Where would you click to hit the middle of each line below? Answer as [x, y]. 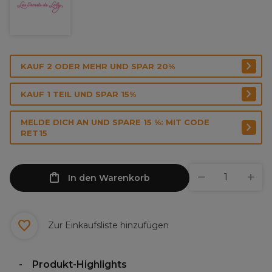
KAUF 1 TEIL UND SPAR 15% [78, 94]
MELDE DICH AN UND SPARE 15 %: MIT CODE [115, 122]
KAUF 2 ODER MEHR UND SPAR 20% [98, 66]
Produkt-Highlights [80, 264]
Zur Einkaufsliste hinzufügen [107, 225]
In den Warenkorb [109, 178]
